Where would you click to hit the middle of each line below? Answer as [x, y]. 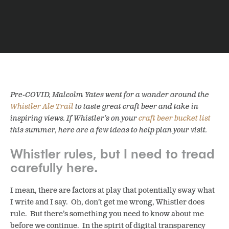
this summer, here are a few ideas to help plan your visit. [109, 130]
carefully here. [54, 167]
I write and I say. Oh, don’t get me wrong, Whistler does [107, 202]
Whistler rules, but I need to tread [112, 153]
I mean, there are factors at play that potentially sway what [112, 190]
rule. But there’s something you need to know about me [107, 214]
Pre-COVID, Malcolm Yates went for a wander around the [110, 95]
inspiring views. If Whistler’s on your [74, 118]
